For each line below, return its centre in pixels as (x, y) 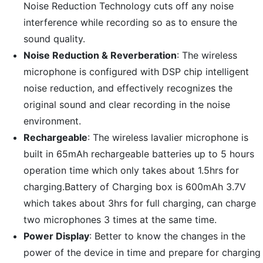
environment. (52, 121)
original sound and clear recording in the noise (127, 105)
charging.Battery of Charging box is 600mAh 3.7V (135, 187)
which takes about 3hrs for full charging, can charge (140, 203)
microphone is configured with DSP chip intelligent (136, 72)
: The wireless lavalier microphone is (168, 138)
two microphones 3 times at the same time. (120, 220)
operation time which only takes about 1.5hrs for (131, 171)
